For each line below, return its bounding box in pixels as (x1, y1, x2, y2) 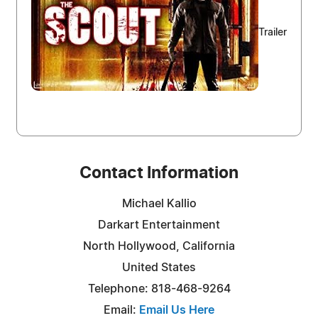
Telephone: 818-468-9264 (87, 283, 231, 295)
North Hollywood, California (83, 240, 235, 252)
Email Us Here (139, 304, 214, 316)
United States (122, 261, 196, 273)
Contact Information (79, 165, 238, 182)
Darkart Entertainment (98, 219, 220, 231)
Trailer (258, 28, 287, 38)
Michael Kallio (121, 197, 197, 209)
